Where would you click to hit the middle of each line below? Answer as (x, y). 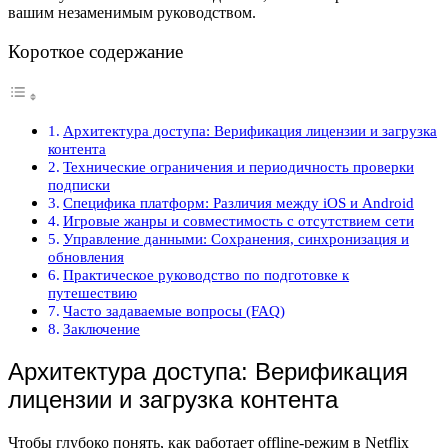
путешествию (92, 292)
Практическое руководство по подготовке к (206, 274)
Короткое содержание (95, 51)
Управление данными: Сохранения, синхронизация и (236, 238)
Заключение (102, 328)
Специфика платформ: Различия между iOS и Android (239, 202)
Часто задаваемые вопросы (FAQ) (174, 310)
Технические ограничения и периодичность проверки (239, 166)
